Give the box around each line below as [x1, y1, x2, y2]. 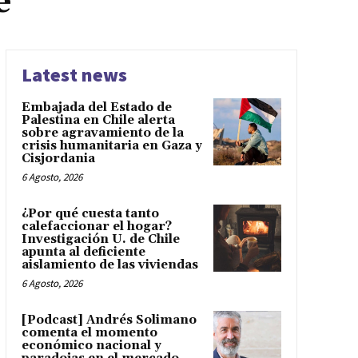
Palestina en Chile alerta [21, 112, 175, 128]
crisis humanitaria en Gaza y [21, 137, 202, 153]
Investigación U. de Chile [21, 231, 180, 247]
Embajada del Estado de [21, 99, 172, 115]
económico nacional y [21, 337, 161, 353]
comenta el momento [21, 324, 157, 340]
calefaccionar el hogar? [21, 218, 172, 234]
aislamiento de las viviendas [21, 257, 198, 272]
